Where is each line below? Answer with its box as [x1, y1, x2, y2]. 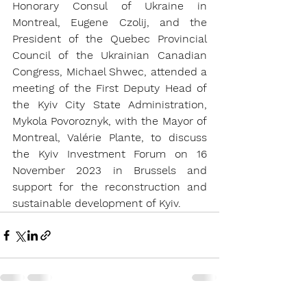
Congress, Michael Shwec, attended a [12, 65, 207, 79]
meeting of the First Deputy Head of [12, 82, 207, 95]
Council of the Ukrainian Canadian [12, 49, 207, 62]
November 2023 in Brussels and [12, 164, 207, 177]
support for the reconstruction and [12, 180, 207, 194]
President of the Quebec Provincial [12, 32, 207, 46]
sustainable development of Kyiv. [12, 197, 181, 210]
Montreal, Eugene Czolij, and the [12, 16, 207, 29]
